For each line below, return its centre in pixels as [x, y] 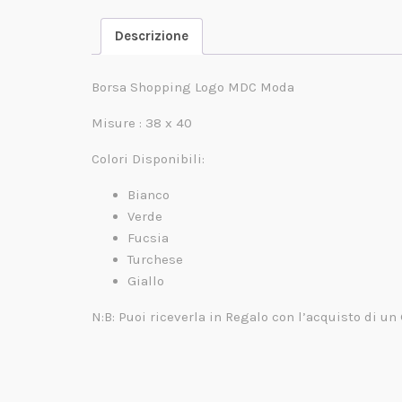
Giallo [146, 281]
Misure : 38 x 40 [142, 123]
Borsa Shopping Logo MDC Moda [193, 87]
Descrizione [152, 36]
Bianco [149, 195]
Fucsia [148, 238]
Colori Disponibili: [148, 159]
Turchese [155, 260]
